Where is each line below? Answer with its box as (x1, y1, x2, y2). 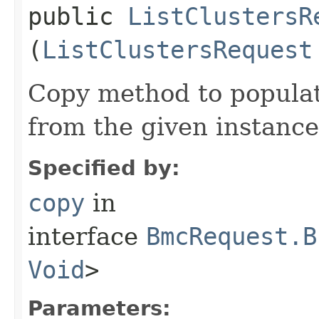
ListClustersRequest (42, 35, 313, 64)
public (28, 1, 127, 31)
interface (28, 221, 146, 251)
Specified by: (28, 155, 180, 180)
